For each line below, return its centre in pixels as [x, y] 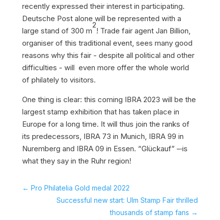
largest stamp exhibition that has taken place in [100, 112]
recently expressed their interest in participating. [103, 6]
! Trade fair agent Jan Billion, [143, 31]
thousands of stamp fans [150, 212]
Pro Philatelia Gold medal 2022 [80, 188]
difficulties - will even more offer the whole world [105, 68]
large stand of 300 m [57, 31]
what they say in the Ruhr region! [76, 161]
